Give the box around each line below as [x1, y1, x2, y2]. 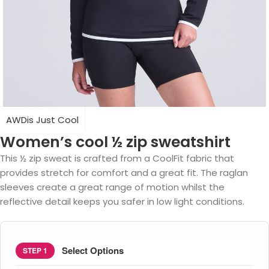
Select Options [62, 244, 124, 258]
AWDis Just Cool [6, 113, 79, 126]
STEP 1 [23, 244, 47, 256]
